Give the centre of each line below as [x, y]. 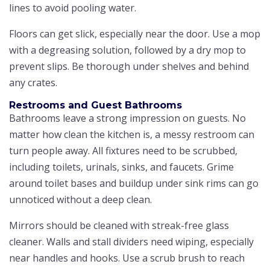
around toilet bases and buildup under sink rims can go [134, 183]
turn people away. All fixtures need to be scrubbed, [123, 150]
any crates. [33, 82]
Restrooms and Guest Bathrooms [96, 105]
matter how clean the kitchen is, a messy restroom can [132, 134]
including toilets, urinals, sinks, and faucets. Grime [121, 167]
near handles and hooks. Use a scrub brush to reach [127, 258]
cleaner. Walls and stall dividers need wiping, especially [131, 241]
